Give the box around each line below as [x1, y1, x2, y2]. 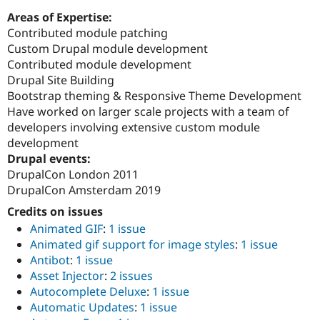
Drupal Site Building [7, 71, 114, 88]
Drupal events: [7, 150, 94, 166]
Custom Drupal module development [7, 40, 208, 56]
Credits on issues [7, 203, 103, 219]
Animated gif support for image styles [30, 236, 235, 253]
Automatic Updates [30, 299, 134, 316]
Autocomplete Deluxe [30, 284, 146, 300]
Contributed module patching [7, 24, 168, 41]
